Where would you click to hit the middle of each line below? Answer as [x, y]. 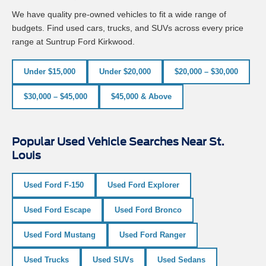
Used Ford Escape [57, 212]
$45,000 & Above [141, 99]
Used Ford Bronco [148, 212]
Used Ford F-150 [54, 187]
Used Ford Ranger [153, 237]
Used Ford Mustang [60, 237]
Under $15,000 [50, 74]
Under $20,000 [125, 74]
